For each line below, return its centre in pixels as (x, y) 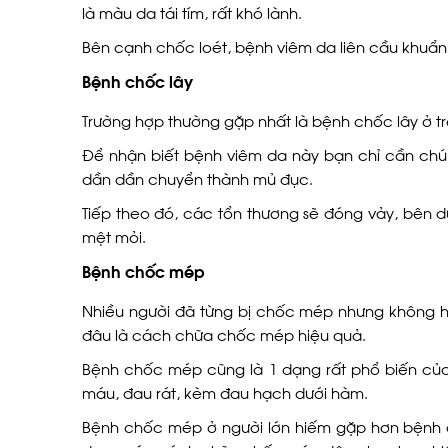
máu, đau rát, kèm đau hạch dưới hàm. (225, 392)
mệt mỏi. (114, 236)
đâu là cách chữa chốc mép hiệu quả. (224, 334)
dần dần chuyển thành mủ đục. (197, 178)
